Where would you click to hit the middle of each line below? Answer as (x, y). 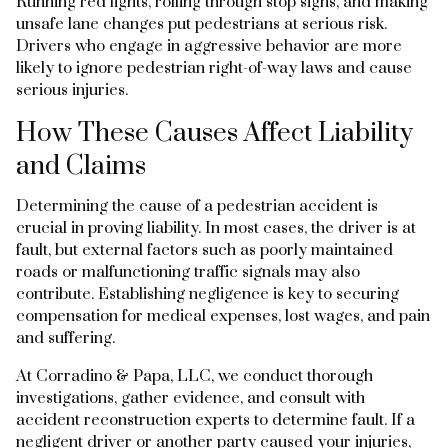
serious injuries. (72, 89)
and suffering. (65, 337)
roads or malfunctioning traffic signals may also (188, 271)
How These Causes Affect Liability (214, 133)
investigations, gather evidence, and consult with (190, 397)
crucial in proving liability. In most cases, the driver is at (216, 227)
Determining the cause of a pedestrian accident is (197, 205)
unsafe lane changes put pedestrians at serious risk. (201, 23)
